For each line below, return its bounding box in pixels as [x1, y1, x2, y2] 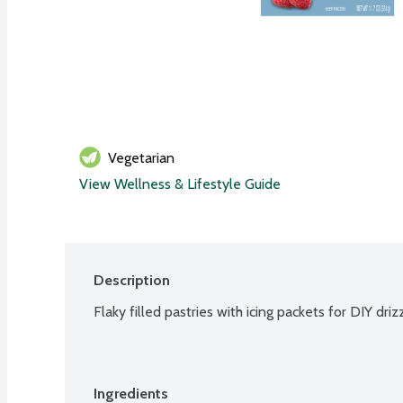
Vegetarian [108, 148, 175, 166]
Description [94, 271, 170, 289]
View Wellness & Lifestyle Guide [79, 175, 281, 193]
